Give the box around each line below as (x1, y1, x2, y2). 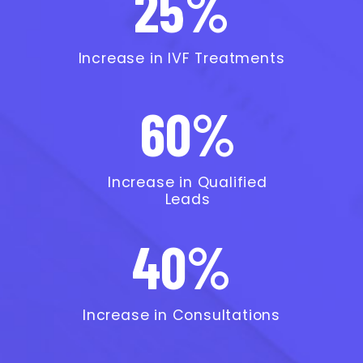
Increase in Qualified (108, 172, 267, 192)
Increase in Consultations (83, 305, 280, 325)
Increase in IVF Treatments (78, 48, 285, 68)
